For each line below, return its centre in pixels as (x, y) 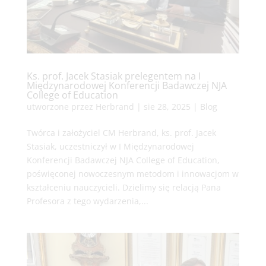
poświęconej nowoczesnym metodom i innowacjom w (132, 173)
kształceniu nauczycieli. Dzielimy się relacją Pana (123, 187)
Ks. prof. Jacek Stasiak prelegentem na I (113, 76)
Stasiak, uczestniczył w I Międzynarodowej (110, 146)
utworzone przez (61, 106)
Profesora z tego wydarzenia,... (87, 201)
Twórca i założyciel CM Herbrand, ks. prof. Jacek (121, 132)
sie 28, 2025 (167, 106)
